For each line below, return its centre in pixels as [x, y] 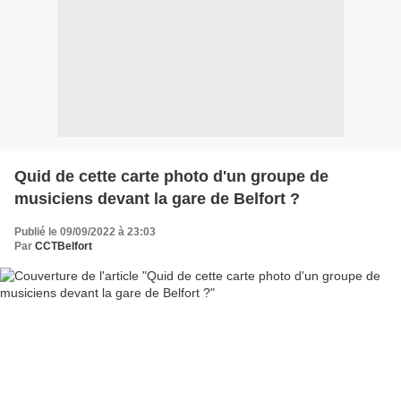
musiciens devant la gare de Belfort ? [157, 198]
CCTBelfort [64, 246]
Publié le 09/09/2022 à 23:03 [85, 231]
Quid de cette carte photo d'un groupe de [171, 176]
